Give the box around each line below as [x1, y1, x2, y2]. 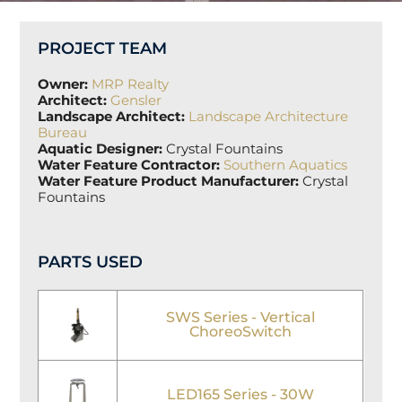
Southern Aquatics [223, 156, 348, 174]
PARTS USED [38, 251, 144, 272]
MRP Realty [92, 75, 170, 93]
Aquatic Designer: [38, 140, 167, 158]
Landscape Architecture [188, 108, 349, 126]
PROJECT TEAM [38, 39, 168, 59]
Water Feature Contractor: [38, 156, 224, 174]
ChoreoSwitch [188, 322, 292, 340]
